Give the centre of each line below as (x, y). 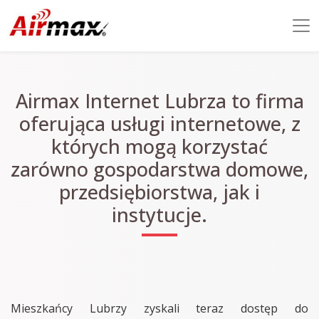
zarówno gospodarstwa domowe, (159, 169)
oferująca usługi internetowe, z (159, 124)
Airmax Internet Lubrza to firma (159, 101)
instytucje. (159, 215)
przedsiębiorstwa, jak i (159, 192)
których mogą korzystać (159, 146)
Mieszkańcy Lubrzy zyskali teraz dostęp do (159, 308)
